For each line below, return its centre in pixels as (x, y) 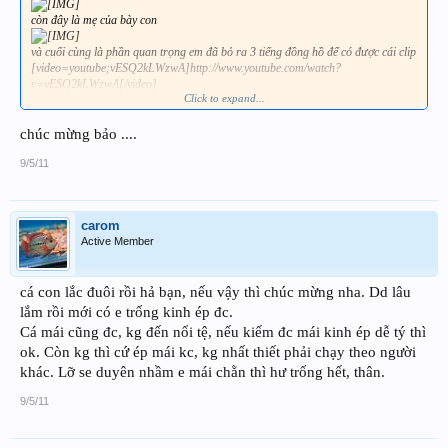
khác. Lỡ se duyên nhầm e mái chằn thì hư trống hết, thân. (202, 372)
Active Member (117, 241)
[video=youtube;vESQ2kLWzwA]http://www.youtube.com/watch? (186, 67)
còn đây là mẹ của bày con (94, 19)
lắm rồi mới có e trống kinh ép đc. (126, 312)
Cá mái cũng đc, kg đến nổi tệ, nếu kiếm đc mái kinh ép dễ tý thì (223, 332)
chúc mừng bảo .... (78, 134)
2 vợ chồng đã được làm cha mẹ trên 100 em (137, 99)
